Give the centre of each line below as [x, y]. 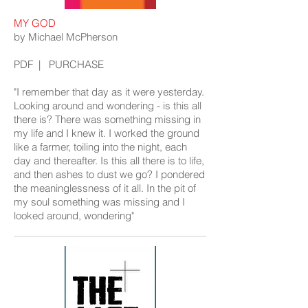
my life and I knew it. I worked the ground [107, 133]
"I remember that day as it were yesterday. [109, 92]
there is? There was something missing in [107, 119]
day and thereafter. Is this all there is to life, [109, 161]
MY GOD [35, 23]
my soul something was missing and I [99, 202]
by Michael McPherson [66, 37]
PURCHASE [76, 64]
